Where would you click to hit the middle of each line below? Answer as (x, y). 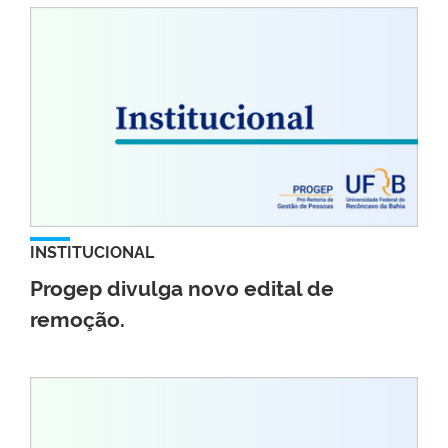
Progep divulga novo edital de (182, 288)
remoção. (77, 319)
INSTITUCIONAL (92, 252)
